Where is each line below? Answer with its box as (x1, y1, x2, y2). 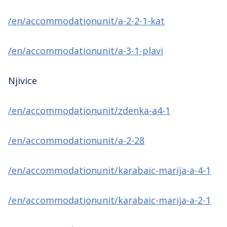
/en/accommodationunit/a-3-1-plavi (8, 44, 163, 57)
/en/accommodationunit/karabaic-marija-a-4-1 (8, 164, 211, 176)
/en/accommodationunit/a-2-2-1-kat (8, 14, 165, 27)
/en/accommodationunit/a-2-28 (8, 134, 144, 146)
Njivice (8, 74, 37, 87)
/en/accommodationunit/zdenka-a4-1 (8, 104, 170, 117)
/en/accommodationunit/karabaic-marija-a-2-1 (8, 194, 211, 206)
